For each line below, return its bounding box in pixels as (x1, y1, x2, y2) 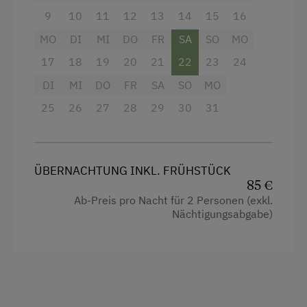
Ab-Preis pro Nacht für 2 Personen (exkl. (74, 193, 273, 207)
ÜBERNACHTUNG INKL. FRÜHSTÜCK (34, 162, 231, 178)
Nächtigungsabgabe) (172, 206, 273, 221)
